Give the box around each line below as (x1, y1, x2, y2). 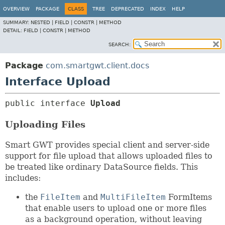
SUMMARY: (3, 20, 31, 25)
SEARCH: (108, 42, 131, 47)
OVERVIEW (3, 6, 30, 12)
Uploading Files (5, 119, 85, 130)
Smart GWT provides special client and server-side (5, 140, 209, 150)
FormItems (166, 192, 212, 202)
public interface (5, 98, 90, 108)
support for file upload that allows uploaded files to (5, 151, 212, 161)
